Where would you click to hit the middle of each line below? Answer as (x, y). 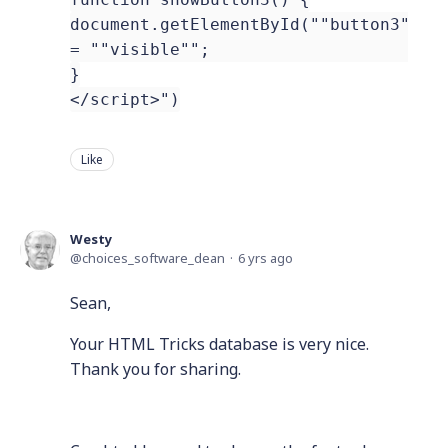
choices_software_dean (153, 258)
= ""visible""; (140, 49)
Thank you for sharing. (155, 369)
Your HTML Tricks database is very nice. (219, 344)
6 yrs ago (265, 258)
